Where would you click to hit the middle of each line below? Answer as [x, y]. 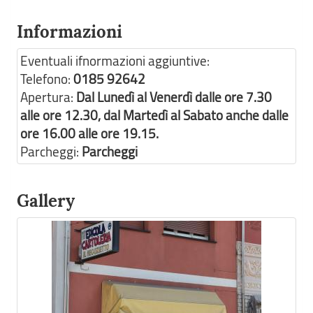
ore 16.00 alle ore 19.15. [89, 133]
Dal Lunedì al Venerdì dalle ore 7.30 [174, 97]
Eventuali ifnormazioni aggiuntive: [115, 61]
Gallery [46, 201]
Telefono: [47, 79]
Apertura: [48, 97]
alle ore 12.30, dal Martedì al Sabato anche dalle [154, 115]
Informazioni [70, 32]
